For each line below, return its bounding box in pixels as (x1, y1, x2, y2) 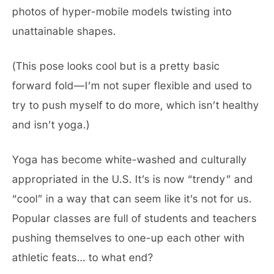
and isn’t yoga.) (12, 118, 90, 131)
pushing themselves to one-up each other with (12, 231, 245, 244)
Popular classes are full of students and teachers (12, 212, 257, 224)
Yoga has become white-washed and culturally (12, 153, 247, 166)
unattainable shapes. (12, 24, 116, 37)
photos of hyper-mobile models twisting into (12, 5, 232, 18)
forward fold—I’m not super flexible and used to (12, 79, 252, 92)
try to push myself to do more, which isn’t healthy (12, 98, 259, 111)
